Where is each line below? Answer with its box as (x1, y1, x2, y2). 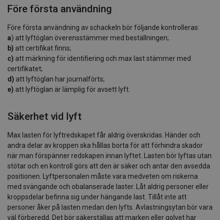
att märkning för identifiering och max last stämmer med (14, 54, 191, 62)
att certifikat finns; (14, 44, 71, 52)
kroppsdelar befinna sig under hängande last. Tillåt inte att (7, 192, 187, 201)
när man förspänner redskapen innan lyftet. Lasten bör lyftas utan (7, 151, 212, 160)
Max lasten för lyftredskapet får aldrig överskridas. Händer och (7, 131, 200, 139)
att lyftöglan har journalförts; (14, 75, 105, 83)
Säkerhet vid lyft (7, 110, 82, 122)
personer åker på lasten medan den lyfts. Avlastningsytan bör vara (7, 203, 213, 211)
